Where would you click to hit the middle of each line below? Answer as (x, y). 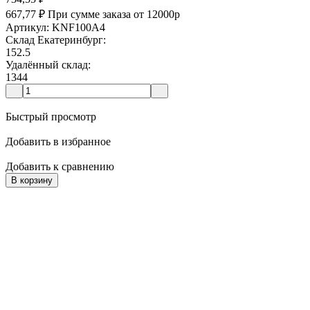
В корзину (32, 181)
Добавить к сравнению (60, 167)
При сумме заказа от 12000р (114, 15)
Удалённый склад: (48, 65)
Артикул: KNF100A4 (55, 28)
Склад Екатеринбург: (56, 40)
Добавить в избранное (58, 142)
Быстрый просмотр (51, 117)
